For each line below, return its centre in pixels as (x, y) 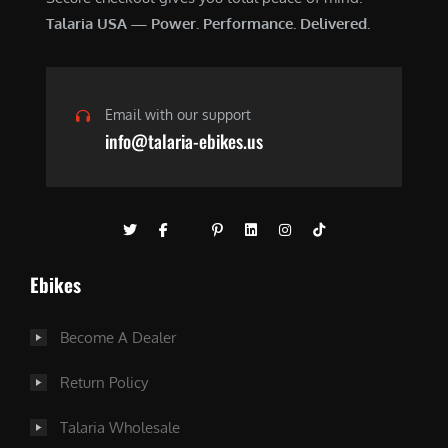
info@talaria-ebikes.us (184, 140)
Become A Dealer (118, 337)
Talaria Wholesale (120, 427)
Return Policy (104, 382)
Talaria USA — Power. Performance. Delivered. (208, 23)
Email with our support (178, 114)
